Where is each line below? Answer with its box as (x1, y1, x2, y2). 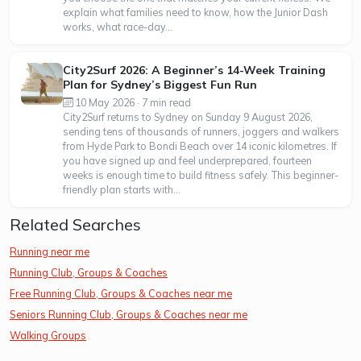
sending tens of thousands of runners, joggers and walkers (62, 124, 339, 138)
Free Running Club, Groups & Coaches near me (10, 286, 232, 300)
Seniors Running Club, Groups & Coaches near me (10, 307, 247, 321)
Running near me (10, 244, 89, 258)
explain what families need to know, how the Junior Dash (62, 5, 328, 19)
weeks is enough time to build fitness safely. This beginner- (62, 168, 338, 181)
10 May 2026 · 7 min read (72, 95, 191, 109)
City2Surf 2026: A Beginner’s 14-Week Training (62, 63, 326, 78)
